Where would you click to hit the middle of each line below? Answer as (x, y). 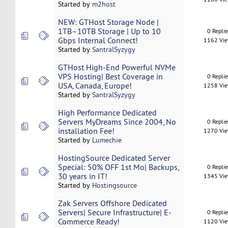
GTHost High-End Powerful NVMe (117, 67)
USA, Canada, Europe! (95, 86)
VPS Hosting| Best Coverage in (110, 77)
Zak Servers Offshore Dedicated (112, 203)
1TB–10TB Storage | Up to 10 (109, 31)
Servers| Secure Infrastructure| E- (115, 212)
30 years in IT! (82, 176)
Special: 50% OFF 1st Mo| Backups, (118, 167)
